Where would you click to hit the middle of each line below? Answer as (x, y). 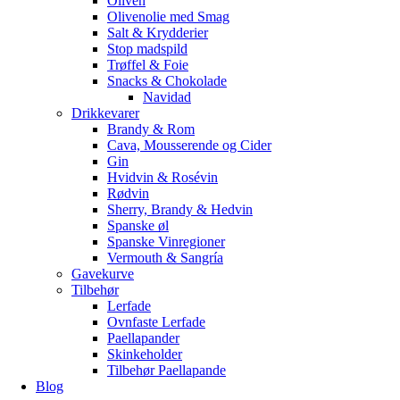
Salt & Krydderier (158, 33)
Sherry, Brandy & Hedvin (180, 209)
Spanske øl (138, 225)
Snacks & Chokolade (167, 81)
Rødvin (128, 193)
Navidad (167, 97)
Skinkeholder (145, 354)
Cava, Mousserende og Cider (189, 145)
